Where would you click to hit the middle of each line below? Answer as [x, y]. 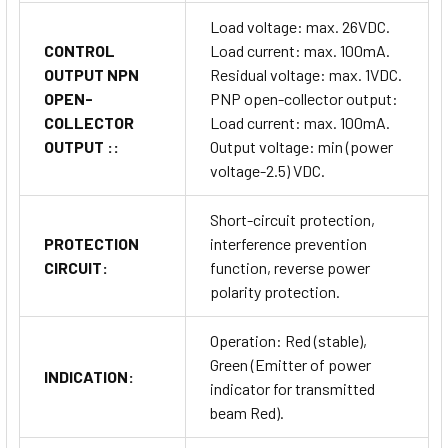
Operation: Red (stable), [288, 340]
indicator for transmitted [292, 388]
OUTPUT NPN [91, 74]
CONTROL [79, 50]
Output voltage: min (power [301, 146]
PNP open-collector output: [304, 98]
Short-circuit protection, [292, 219]
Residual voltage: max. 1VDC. [306, 74]
